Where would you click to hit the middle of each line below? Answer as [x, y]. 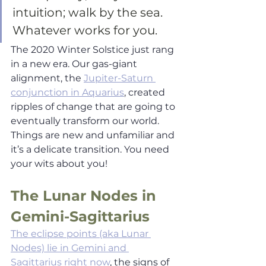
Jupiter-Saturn [120, 78]
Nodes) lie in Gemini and [70, 248]
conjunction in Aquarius [67, 93]
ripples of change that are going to [94, 107]
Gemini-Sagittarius [80, 217]
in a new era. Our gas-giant [75, 64]
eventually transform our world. [86, 121]
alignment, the [47, 78]
